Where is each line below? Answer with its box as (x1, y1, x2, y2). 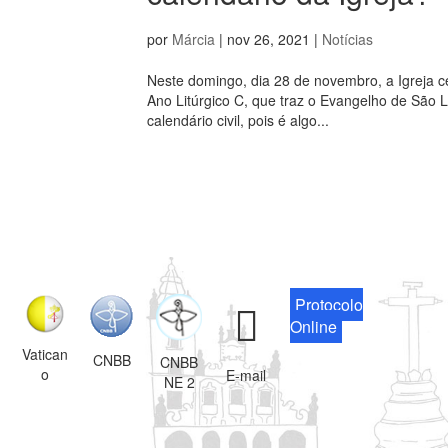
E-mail (226, 364, 267, 385)
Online (290, 315, 338, 339)
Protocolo (295, 293, 364, 317)
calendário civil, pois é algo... (147, 110, 329, 131)
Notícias (322, 29, 373, 50)
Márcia (172, 29, 215, 50)
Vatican (22, 344, 69, 365)
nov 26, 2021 (227, 29, 310, 50)
